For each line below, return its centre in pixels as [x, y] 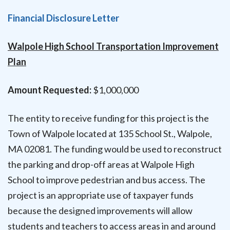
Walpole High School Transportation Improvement [113, 46]
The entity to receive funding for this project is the [108, 118]
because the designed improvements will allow [100, 211]
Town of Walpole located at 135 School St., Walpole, [110, 134]
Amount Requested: [50, 90]
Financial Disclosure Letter [63, 18]
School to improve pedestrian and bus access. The [107, 180]
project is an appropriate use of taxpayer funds [101, 195]
